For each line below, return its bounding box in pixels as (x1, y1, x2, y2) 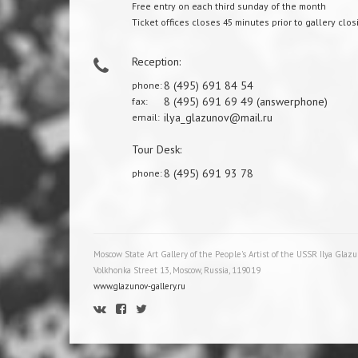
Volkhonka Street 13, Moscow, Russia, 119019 (93, 265, 261, 276)
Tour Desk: (131, 142, 181, 157)
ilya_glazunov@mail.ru (163, 110, 272, 125)
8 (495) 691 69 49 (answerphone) (163, 94, 328, 109)
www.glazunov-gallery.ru (93, 280, 185, 292)
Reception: (131, 54, 181, 69)
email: (131, 111, 160, 123)
